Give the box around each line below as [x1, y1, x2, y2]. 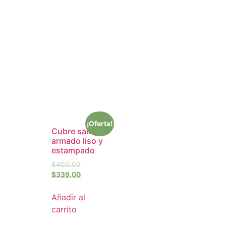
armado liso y [51, 136, 103, 146]
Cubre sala [51, 126, 93, 137]
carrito [51, 204, 77, 215]
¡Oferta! [86, 120, 112, 128]
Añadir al [51, 192, 85, 203]
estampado [51, 145, 95, 156]
